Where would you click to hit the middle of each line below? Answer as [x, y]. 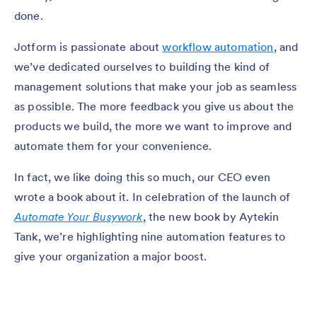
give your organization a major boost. [110, 256]
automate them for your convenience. [113, 145]
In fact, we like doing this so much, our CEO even [142, 177]
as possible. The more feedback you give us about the [154, 106]
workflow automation [218, 46]
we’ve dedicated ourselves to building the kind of [142, 66]
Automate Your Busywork [79, 216]
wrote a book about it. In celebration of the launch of [152, 196]
